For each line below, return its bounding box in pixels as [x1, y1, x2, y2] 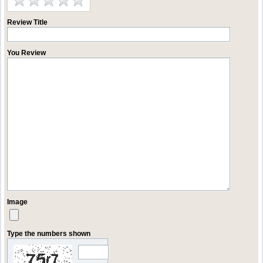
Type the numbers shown [7, 230, 91, 238]
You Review [7, 49, 46, 57]
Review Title [7, 18, 48, 26]
